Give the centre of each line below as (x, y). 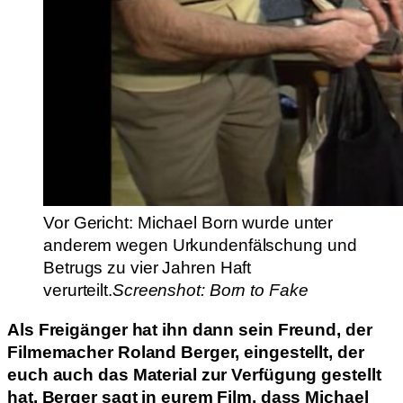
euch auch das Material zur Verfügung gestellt (194, 374)
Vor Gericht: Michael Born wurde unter (188, 223)
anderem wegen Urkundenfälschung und (200, 246)
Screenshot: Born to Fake (210, 291)
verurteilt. (78, 291)
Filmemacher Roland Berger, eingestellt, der (186, 352)
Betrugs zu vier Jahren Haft (148, 268)
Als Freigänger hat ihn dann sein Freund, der (190, 329)
